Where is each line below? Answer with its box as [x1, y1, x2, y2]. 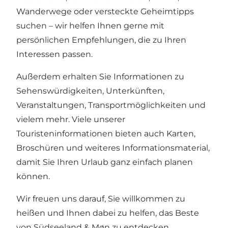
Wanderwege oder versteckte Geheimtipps [16, 7, 194, 17]
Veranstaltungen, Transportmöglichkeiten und [16, 100, 206, 110]
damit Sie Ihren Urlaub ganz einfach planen [16, 157, 193, 167]
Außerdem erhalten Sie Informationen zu [16, 72, 184, 82]
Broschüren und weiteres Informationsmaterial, [16, 143, 210, 153]
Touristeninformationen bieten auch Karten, [16, 129, 195, 139]
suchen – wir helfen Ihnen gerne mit [16, 21, 164, 31]
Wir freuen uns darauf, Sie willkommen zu [16, 194, 185, 204]
